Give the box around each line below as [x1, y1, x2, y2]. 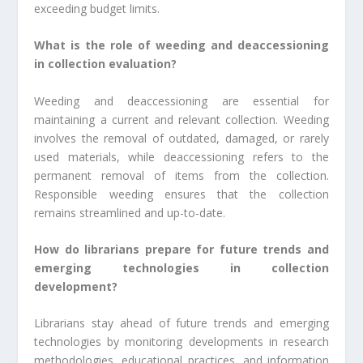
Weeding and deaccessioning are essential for [34, 92, 329, 109]
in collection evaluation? [34, 56, 177, 72]
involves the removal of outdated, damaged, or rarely [34, 130, 329, 146]
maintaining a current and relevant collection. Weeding [34, 111, 329, 127]
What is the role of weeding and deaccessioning [34, 37, 329, 53]
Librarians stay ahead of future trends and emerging [34, 315, 329, 331]
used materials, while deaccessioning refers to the [34, 148, 329, 164]
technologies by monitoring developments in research [34, 334, 329, 350]
